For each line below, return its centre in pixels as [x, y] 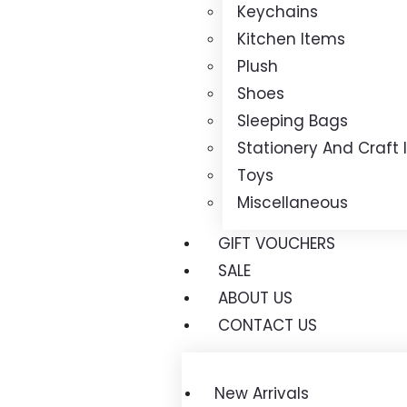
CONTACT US [268, 325]
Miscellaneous [293, 203]
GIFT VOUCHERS [277, 243]
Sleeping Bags [293, 121]
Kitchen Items [291, 39]
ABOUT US [255, 298]
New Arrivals [262, 393]
